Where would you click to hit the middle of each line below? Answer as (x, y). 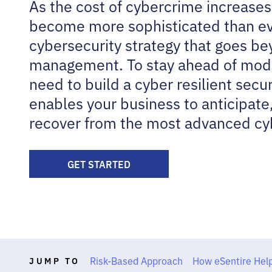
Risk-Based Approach (136, 260)
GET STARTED (99, 164)
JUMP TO (55, 260)
